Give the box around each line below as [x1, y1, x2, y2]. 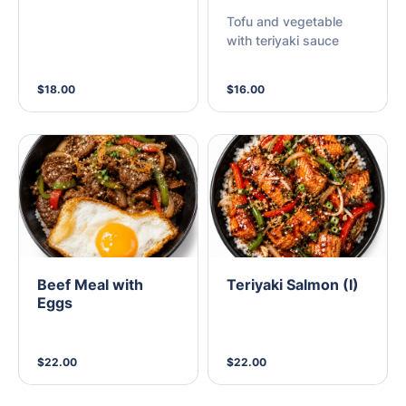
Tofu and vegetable [227, 14, 343, 30]
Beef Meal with [37, 275, 143, 294]
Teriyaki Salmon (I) [227, 275, 359, 294]
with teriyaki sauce [227, 33, 339, 49]
